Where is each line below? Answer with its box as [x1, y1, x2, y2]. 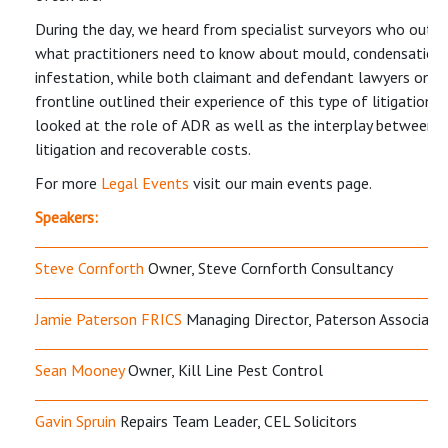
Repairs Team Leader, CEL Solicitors [116, 410, 357, 431]
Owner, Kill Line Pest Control [124, 359, 323, 380]
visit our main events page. [189, 172, 372, 193]
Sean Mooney [35, 359, 124, 380]
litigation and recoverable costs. [35, 138, 251, 159]
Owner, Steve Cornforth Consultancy [144, 257, 393, 278]
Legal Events [101, 172, 189, 193]
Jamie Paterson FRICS [35, 308, 182, 329]
